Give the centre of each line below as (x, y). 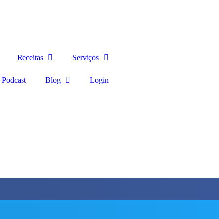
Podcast (14, 80)
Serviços (86, 57)
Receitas (30, 57)
